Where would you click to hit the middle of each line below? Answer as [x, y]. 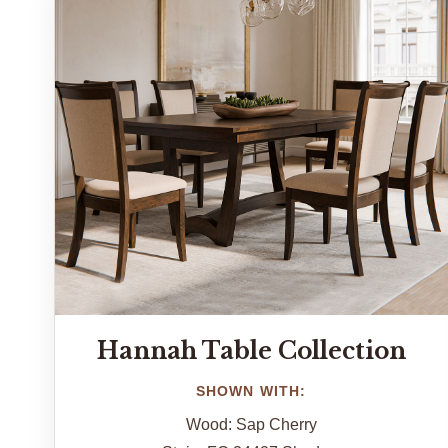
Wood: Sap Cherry [251, 424]
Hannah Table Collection [251, 350]
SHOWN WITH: [251, 390]
